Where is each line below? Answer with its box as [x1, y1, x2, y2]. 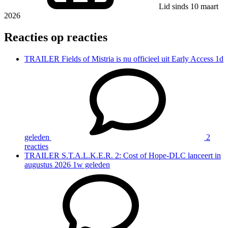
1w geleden [73, 160, 110, 169]
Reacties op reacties [4, 30, 107, 44]
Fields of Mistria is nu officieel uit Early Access [62, 54, 213, 63]
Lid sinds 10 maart [159, 2, 218, 11]
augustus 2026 [24, 160, 71, 169]
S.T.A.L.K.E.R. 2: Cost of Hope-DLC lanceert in [62, 151, 221, 160]
